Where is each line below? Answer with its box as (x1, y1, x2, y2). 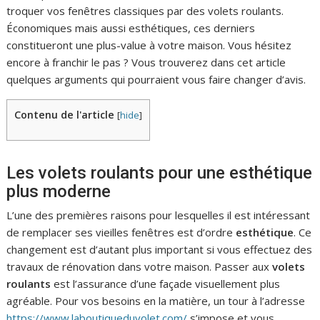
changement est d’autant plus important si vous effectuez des (6, 242, 313, 257)
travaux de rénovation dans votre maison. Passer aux (6, 259, 273, 274)
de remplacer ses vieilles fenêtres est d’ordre (6, 225, 236, 240)
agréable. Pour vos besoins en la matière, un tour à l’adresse (6, 294, 306, 309)
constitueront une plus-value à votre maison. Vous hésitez (6, 38, 292, 52)
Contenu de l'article (14, 108, 115, 121)
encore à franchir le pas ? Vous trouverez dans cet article (6, 55, 286, 69)
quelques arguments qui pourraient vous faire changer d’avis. (6, 72, 306, 86)
